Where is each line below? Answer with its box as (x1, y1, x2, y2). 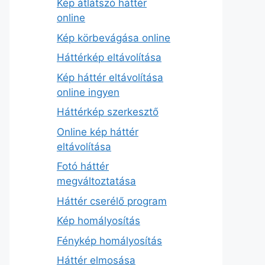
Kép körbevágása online (57, 31, 170, 44)
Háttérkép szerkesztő (57, 106, 159, 118)
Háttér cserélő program (57, 195, 167, 207)
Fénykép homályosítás (57, 234, 162, 247)
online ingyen (57, 86, 119, 98)
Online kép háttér (57, 125, 138, 138)
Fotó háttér (57, 160, 109, 173)
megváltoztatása (57, 175, 136, 188)
